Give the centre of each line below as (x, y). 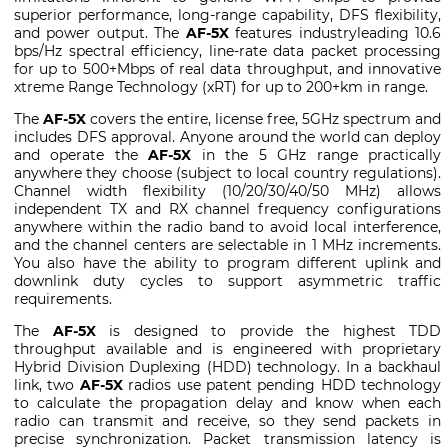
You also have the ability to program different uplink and (227, 262)
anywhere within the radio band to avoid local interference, (227, 226)
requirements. (63, 298)
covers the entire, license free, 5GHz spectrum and (263, 118)
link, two (47, 384)
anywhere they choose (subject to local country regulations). (227, 172)
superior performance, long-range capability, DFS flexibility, (227, 14)
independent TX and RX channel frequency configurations (227, 208)
